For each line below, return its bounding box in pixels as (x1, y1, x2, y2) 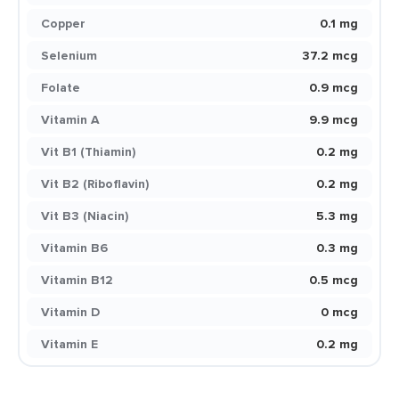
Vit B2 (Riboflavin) (41, 175, 149, 192)
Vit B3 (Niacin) (41, 207, 128, 224)
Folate (41, 78, 80, 96)
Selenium (41, 46, 97, 64)
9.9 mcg (309, 110, 358, 128)
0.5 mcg (309, 271, 358, 289)
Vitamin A (41, 110, 100, 128)
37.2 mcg (302, 46, 358, 64)
